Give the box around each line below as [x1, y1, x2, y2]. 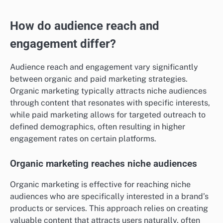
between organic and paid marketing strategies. [10, 172, 188, 182]
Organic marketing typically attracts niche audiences [10, 184, 207, 194]
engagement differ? [10, 135, 116, 149]
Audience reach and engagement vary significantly [10, 160, 198, 170]
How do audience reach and [10, 117, 159, 131]
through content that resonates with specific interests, [10, 196, 210, 206]
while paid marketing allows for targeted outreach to [10, 208, 206, 218]
